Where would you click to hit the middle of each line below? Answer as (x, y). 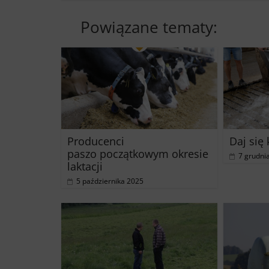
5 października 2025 (110, 181)
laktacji (85, 167)
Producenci (96, 141)
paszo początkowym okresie (138, 154)
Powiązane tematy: (149, 27)
